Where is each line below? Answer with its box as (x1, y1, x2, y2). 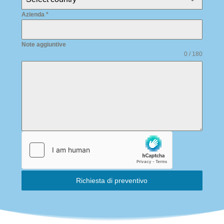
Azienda (21, 10, 46, 18)
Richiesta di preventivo (76, 176, 148, 184)
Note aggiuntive (21, 40, 66, 48)
